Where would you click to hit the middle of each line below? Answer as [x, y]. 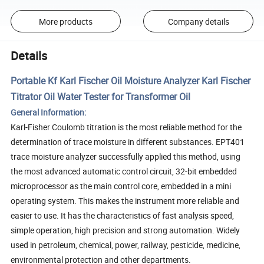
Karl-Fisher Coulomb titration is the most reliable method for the [126, 127]
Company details [198, 21]
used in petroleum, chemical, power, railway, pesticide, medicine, [126, 245]
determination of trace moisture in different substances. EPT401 [128, 141]
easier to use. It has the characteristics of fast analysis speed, [123, 215]
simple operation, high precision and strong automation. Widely [126, 230]
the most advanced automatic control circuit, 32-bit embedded [124, 171]
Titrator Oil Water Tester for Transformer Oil [101, 96]
